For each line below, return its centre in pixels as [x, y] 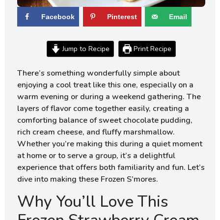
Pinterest [122, 17]
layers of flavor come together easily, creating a [103, 109]
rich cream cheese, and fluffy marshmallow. [96, 132]
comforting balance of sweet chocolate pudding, [105, 121]
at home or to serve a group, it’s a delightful [96, 156]
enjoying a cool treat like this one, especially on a [105, 85]
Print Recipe [152, 49]
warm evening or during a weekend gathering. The [109, 97]
